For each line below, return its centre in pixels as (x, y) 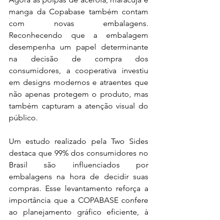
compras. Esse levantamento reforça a (79, 188)
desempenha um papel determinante (79, 47)
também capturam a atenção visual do (79, 106)
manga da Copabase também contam (79, 11)
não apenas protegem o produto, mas (79, 94)
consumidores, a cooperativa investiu (79, 70)
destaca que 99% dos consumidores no (79, 153)
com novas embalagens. (79, 23)
